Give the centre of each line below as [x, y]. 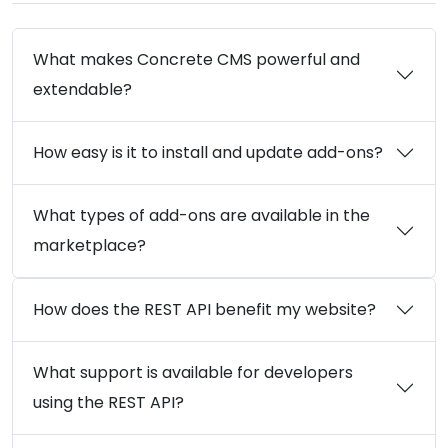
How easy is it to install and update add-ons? [208, 153]
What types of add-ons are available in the [201, 216]
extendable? [82, 90]
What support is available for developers [193, 373]
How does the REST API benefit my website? [204, 310]
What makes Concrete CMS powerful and [196, 60]
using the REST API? [108, 403]
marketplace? [89, 246]
